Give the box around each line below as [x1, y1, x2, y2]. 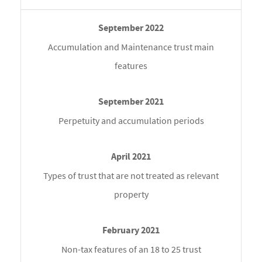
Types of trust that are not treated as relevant [43, 170, 219, 182]
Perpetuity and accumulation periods [58, 115, 204, 127]
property [113, 188, 149, 201]
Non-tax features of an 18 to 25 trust [61, 243, 201, 256]
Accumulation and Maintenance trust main [48, 41, 214, 53]
